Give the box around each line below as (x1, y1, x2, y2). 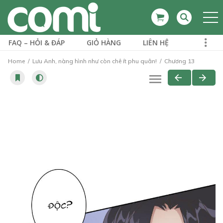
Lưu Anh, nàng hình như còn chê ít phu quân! (32, 57, 157, 65)
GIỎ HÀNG (87, 38, 121, 47)
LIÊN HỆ (143, 38, 169, 47)
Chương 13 (163, 57, 195, 65)
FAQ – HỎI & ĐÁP (8, 38, 65, 47)
